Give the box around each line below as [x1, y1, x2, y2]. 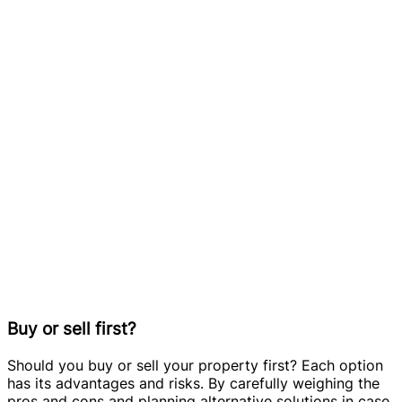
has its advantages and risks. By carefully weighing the [7, 374, 380, 393]
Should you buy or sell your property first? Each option [7, 356, 383, 375]
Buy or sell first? [7, 319, 136, 340]
